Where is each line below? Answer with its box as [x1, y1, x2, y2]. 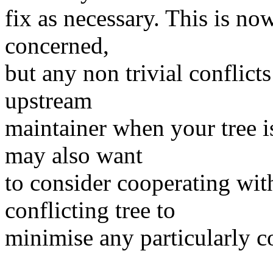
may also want [5, 142, 143, 169]
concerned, [5, 32, 109, 59]
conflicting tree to [5, 197, 175, 224]
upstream [5, 87, 92, 114]
